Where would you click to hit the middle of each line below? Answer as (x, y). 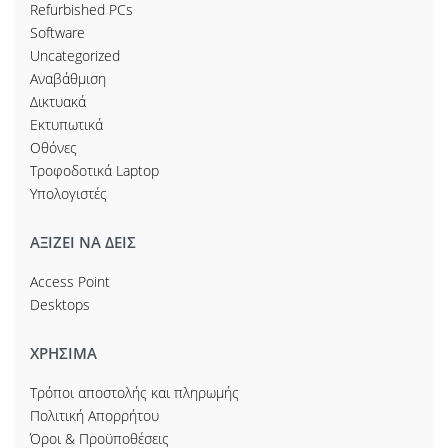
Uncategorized (75, 56)
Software (57, 33)
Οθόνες (53, 148)
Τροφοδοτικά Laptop (94, 171)
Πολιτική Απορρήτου (94, 416)
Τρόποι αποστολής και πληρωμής (134, 393)
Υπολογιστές (68, 194)
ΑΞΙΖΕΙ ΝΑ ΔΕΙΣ (83, 242)
